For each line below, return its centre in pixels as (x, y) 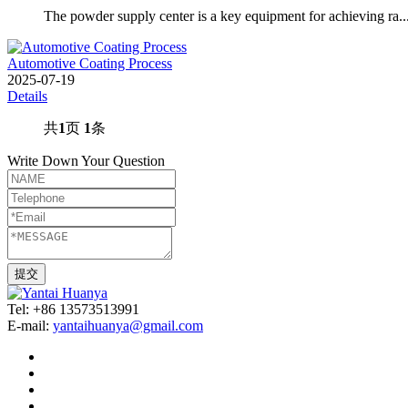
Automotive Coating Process (90, 63)
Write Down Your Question (86, 160)
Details (27, 96)
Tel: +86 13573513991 (73, 309)
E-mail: (30, 325)
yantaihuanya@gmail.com (128, 325)
